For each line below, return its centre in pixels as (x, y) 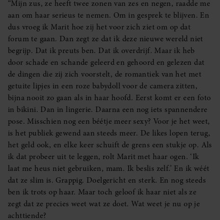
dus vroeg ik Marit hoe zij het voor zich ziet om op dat (99, 27)
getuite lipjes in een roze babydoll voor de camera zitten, (103, 86)
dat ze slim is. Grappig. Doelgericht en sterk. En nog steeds (107, 180)
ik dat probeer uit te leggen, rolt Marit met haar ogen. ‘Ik (104, 156)
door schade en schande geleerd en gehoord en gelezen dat (106, 62)
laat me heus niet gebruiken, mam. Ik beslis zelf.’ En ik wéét (109, 168)
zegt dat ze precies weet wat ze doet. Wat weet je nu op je (104, 204)
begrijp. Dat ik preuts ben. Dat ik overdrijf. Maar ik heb (101, 50)
